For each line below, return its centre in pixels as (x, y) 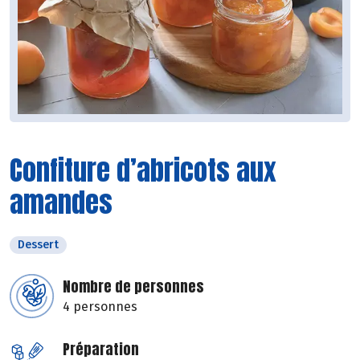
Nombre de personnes (133, 287)
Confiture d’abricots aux (143, 170)
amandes (61, 202)
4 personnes (100, 307)
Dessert (38, 245)
